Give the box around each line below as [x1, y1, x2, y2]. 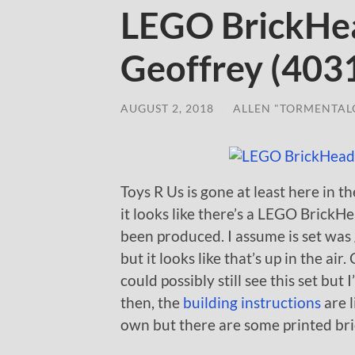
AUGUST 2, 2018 [120, 101, 214, 115]
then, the [120, 293, 183, 312]
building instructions [183, 293, 321, 312]
